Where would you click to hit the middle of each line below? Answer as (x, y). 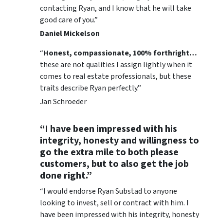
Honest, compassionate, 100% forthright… (120, 53)
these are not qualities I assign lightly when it (116, 64)
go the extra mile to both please (109, 152)
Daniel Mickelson (70, 33)
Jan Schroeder (63, 101)
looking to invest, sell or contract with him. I (114, 203)
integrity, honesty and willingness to (119, 140)
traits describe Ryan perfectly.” (91, 88)
